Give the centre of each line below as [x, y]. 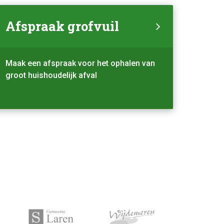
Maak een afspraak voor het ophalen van [80, 63]
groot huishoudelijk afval [51, 75]
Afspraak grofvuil [62, 26]
